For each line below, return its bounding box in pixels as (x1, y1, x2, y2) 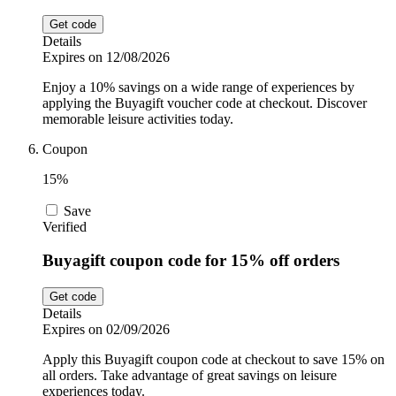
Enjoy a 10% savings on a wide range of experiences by (42, 79, 354, 95)
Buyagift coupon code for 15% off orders (42, 251, 339, 270)
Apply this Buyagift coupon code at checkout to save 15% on (42, 352, 385, 368)
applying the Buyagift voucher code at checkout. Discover (42, 95, 367, 110)
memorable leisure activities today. (42, 110, 233, 126)
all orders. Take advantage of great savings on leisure (42, 368, 337, 384)
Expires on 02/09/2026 (42, 322, 170, 338)
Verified (42, 218, 87, 234)
